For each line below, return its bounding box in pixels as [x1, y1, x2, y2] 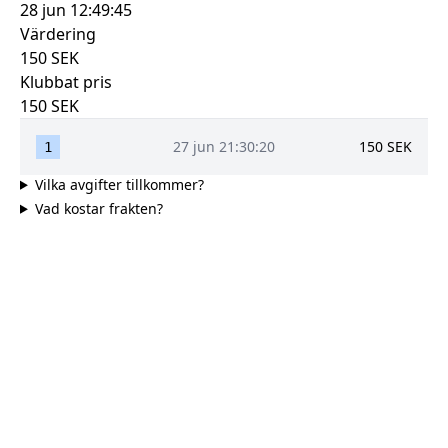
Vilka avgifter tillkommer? [34, 174, 204, 194]
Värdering [20, 22, 96, 45]
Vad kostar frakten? [34, 198, 163, 218]
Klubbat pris [20, 70, 112, 93]
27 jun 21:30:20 [173, 136, 275, 156]
